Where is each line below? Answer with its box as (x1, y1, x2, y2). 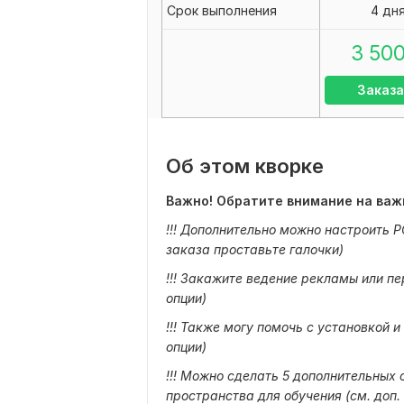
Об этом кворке (166, 154, 324, 178)
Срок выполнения (167, 3, 277, 18)
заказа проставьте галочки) (166, 242, 344, 257)
